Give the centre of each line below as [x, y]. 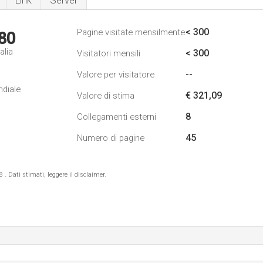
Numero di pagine [111, 138]
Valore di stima [106, 96]
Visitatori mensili [109, 53]
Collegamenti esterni [117, 117]
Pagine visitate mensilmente [131, 32]
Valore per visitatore [116, 75]
